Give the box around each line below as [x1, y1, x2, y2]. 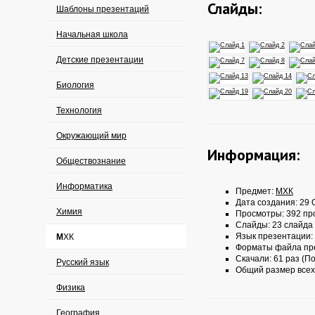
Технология [56, 105, 102, 115]
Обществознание [56, 156, 126, 166]
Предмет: [236, 186, 276, 196]
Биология [56, 80, 94, 90]
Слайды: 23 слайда [236, 220, 313, 230]
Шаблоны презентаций [56, 4, 149, 14]
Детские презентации [56, 55, 143, 65]
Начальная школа [56, 30, 128, 39]
